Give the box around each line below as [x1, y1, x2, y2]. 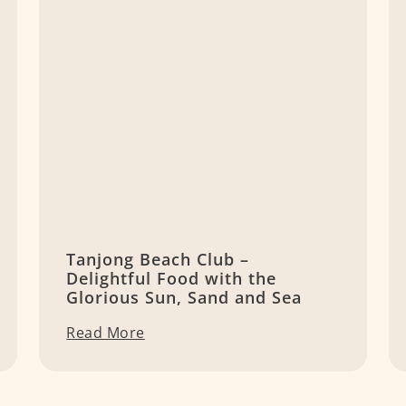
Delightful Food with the [66, 267, 277, 290]
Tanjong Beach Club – [66, 248, 250, 271]
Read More [66, 323, 145, 343]
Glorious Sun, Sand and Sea [66, 286, 303, 309]
